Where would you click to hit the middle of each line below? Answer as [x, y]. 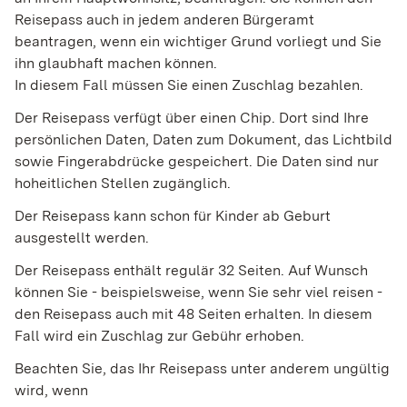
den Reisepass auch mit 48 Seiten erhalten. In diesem [194, 314]
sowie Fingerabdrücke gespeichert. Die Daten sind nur [197, 162]
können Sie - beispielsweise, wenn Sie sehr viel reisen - [199, 293]
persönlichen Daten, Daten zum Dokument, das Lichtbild [203, 140]
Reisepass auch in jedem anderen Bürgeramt [164, 20]
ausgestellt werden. [82, 238]
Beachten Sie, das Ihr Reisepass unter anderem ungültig [202, 369]
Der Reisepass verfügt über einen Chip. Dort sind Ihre [192, 118]
